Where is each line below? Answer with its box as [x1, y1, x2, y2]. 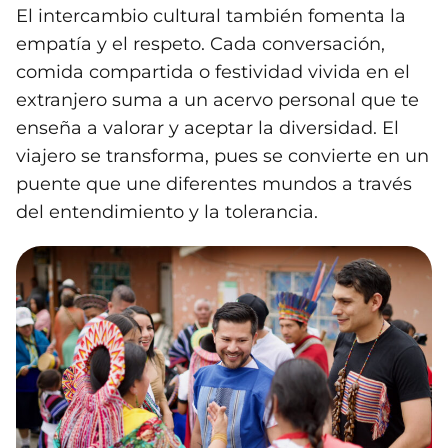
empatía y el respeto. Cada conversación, [16, 33, 385, 56]
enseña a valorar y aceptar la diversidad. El [16, 117, 399, 140]
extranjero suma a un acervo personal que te [16, 89, 419, 112]
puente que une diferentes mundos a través [16, 173, 412, 196]
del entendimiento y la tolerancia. [16, 201, 318, 224]
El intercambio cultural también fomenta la [16, 5, 406, 28]
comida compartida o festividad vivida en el [16, 61, 410, 84]
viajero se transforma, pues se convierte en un [16, 145, 429, 168]
